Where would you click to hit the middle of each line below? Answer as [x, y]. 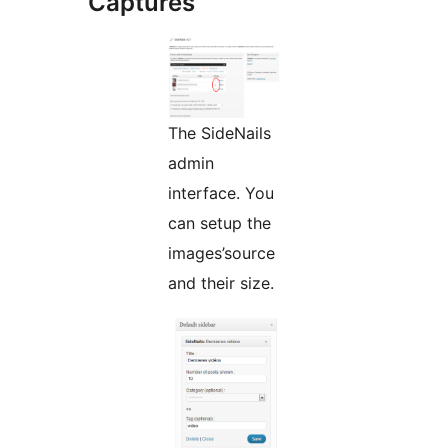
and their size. [221, 282]
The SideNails [219, 132]
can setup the [219, 222]
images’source [221, 252]
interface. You [221, 192]
